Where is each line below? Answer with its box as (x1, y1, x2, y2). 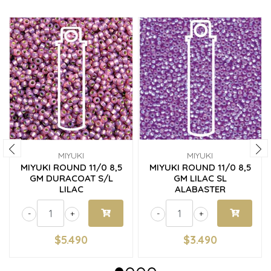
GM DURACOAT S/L (29, 172, 113, 184)
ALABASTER (174, 183, 226, 195)
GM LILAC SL (173, 172, 227, 184)
